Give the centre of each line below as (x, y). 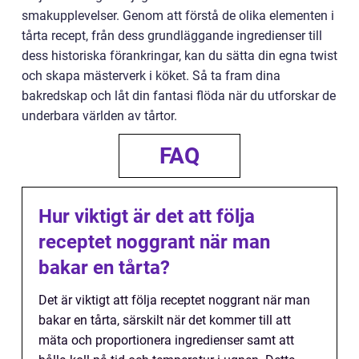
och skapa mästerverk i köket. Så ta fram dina (151, 75)
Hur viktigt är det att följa (147, 216)
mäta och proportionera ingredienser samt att (166, 340)
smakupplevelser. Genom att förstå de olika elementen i (178, 15)
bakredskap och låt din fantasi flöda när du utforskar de (179, 95)
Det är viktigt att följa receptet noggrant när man (174, 300)
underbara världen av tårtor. (99, 115)
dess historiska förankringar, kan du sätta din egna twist (179, 55)
